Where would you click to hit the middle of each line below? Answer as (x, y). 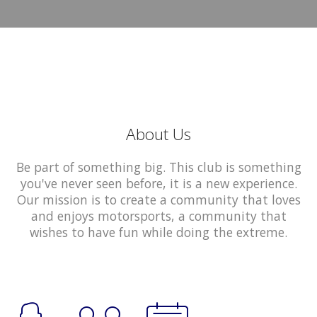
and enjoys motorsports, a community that (158, 216)
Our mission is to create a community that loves (158, 200)
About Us (158, 134)
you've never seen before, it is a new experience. (158, 183)
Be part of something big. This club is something (158, 167)
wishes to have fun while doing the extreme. (158, 232)
